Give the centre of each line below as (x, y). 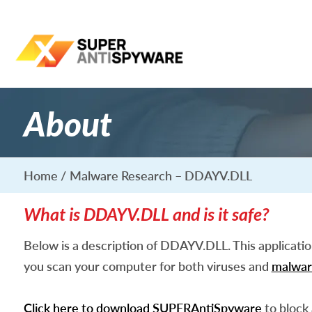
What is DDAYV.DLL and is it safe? (146, 214)
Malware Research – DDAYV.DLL (161, 175)
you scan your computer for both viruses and (147, 266)
